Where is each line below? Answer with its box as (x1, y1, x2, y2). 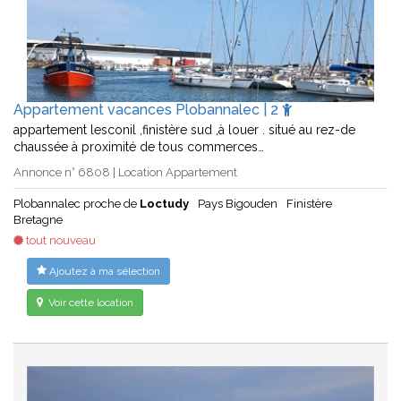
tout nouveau (23, 233, 96, 247)
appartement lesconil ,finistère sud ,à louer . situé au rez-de (13, 122, 355, 137)
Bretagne (13, 212, 63, 226)
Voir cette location (46, 295, 133, 309)
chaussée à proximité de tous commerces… (13, 139, 264, 154)
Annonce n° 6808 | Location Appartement (13, 165, 237, 179)
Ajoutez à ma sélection (47, 264, 160, 277)
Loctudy (140, 196, 189, 210)
